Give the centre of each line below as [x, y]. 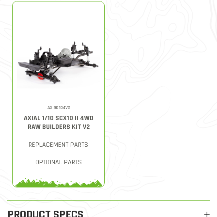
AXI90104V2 [58, 108]
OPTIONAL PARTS [58, 162]
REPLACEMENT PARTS [58, 145]
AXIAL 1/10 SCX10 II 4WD [58, 118]
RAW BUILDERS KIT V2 [58, 127]
